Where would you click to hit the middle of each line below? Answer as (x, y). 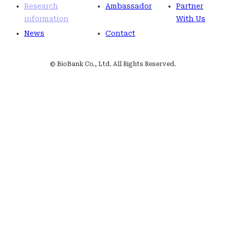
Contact (120, 33)
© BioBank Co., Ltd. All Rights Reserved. (113, 64)
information (46, 19)
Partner (190, 6)
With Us (191, 19)
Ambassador (129, 6)
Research (41, 6)
